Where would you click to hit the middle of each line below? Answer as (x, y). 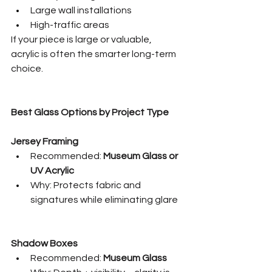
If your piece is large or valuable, (82, 39)
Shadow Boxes (44, 243)
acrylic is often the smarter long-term (94, 54)
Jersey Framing (45, 141)
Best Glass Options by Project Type (90, 112)
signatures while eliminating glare (104, 199)
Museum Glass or (141, 156)
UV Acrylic (52, 170)
